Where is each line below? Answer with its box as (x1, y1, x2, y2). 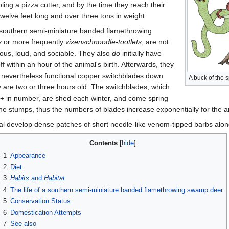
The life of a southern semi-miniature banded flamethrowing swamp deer (10, 186, 223, 194)
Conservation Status (10, 197, 71, 205)
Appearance (10, 151, 45, 159)
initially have (120, 49, 162, 57)
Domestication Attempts (10, 209, 81, 217)
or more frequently (2, 37, 65, 46)
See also (10, 220, 36, 228)
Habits (10, 174, 29, 182)
